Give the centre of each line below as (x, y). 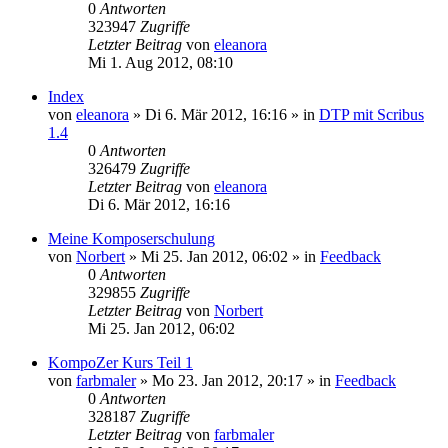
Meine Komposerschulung (131, 238)
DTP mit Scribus (371, 114)
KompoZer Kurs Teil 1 (120, 362)
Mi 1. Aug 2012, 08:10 (160, 62)
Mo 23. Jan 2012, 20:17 (227, 380)
